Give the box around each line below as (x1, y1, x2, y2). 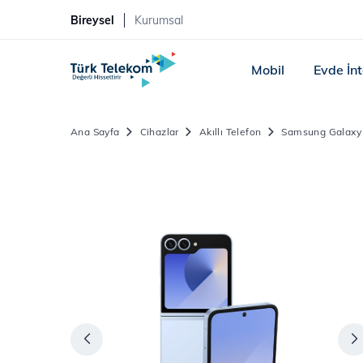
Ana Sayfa (70, 126, 120, 138)
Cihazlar (139, 126, 179, 138)
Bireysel (70, 13, 114, 28)
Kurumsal (135, 13, 183, 28)
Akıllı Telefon (199, 126, 262, 138)
